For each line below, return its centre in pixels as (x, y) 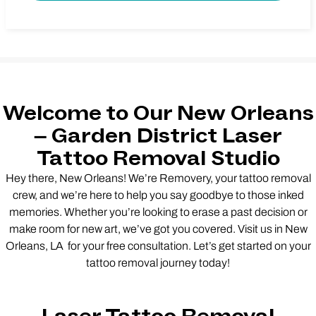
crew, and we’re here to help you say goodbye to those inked (158, 195)
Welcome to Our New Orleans (158, 114)
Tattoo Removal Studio (158, 159)
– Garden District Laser (158, 136)
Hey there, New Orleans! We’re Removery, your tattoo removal (158, 178)
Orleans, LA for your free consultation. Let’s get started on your (158, 246)
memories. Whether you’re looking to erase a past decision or (158, 212)
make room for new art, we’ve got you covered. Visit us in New (158, 229)
